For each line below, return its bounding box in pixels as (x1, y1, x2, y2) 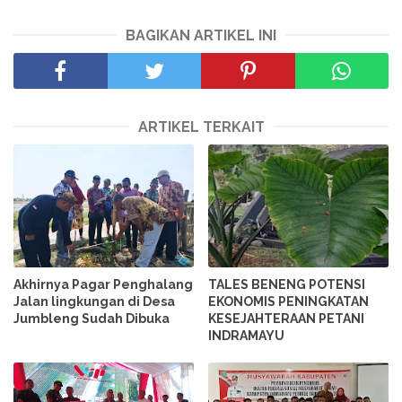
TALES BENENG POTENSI (208, 276, 366, 292)
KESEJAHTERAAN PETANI (208, 310, 365, 326)
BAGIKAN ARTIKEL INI (126, 27, 276, 45)
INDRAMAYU (208, 328, 285, 343)
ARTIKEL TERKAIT (137, 118, 265, 136)
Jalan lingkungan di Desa (13, 293, 175, 309)
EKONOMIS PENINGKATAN (208, 293, 370, 309)
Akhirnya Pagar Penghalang (13, 276, 193, 292)
